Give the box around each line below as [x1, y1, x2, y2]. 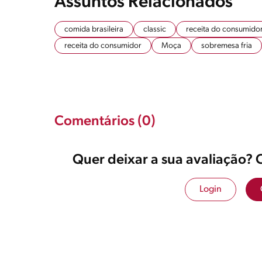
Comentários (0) [54, 115, 156, 129]
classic [143, 25, 166, 35]
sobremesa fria [201, 42, 252, 51]
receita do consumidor [64, 42, 142, 51]
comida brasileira [64, 25, 123, 35]
